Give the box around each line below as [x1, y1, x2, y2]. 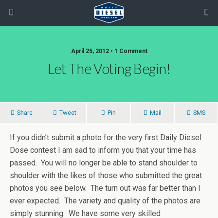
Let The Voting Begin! [48, 60, 170, 77]
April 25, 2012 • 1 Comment [71, 48, 147, 54]
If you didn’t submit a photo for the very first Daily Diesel [10, 133, 201, 142]
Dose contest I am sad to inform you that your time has [10, 145, 196, 155]
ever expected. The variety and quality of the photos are [10, 196, 200, 205]
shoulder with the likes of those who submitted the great [10, 171, 202, 180]
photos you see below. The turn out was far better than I [10, 183, 200, 193]
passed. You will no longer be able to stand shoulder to [10, 158, 198, 167]
